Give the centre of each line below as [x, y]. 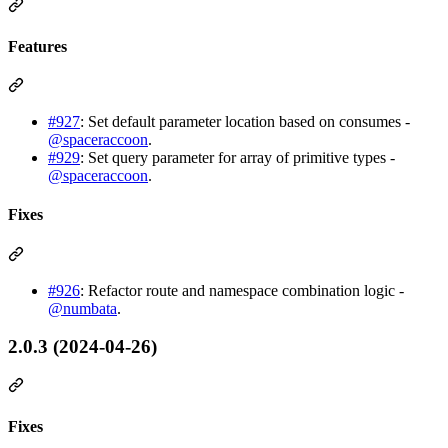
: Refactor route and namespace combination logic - [242, 290]
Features [37, 46]
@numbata [82, 308]
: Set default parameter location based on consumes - [245, 122]
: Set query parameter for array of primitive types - [237, 158]
